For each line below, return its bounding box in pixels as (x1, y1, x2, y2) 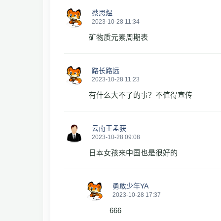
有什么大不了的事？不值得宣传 (89, 91, 192, 99)
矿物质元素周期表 (89, 33, 148, 41)
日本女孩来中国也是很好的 (89, 148, 178, 157)
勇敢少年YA (112, 182, 148, 190)
